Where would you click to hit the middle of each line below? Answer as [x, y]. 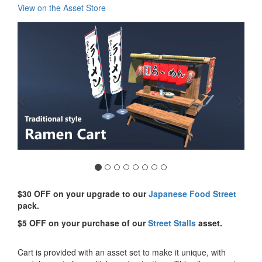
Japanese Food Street [192, 194]
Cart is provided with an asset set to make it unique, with [122, 252]
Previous [44, 30]
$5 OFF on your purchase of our [83, 223]
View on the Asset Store [62, 8]
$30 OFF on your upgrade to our [83, 194]
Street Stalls [172, 223]
